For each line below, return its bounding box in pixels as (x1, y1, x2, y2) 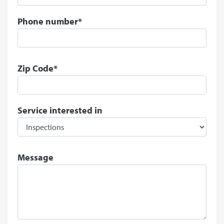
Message (17, 151, 53, 163)
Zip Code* (17, 62, 57, 74)
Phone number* (17, 15, 82, 27)
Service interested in (17, 104, 102, 116)
